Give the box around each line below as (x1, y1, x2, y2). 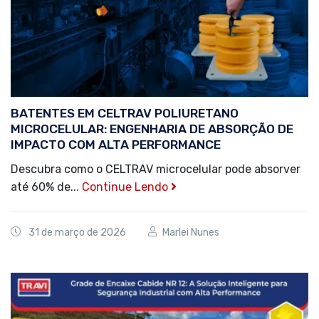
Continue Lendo (82, 180, 171, 194)
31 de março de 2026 (28, 226, 126, 239)
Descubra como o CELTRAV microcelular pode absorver (11, 162, 300, 177)
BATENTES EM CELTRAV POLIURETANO (11, 106, 239, 121)
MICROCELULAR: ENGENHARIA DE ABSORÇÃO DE (11, 122, 293, 137)
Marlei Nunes (162, 226, 219, 239)
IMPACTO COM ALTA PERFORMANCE (11, 137, 221, 152)
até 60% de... (11, 180, 82, 194)
